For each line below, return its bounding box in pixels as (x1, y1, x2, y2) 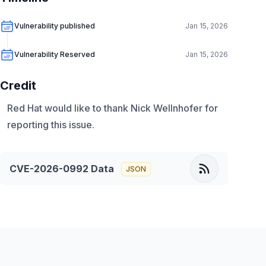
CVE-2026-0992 (9, 163, 88, 175)
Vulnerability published (14, 21, 95, 30)
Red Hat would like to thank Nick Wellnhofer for (7, 102, 218, 114)
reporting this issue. (7, 119, 94, 131)
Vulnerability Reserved (14, 50, 95, 59)
